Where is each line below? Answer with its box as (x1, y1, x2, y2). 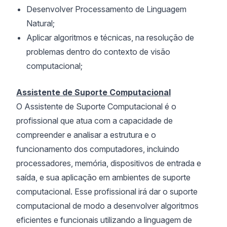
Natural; (26, 18, 55, 28)
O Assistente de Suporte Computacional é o (16, 101, 176, 111)
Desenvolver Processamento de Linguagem (26, 4, 186, 14)
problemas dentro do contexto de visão (26, 47, 170, 57)
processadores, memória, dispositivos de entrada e (16, 158, 201, 168)
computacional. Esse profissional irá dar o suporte (16, 186, 198, 197)
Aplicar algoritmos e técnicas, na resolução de (26, 32, 194, 43)
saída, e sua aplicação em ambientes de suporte (16, 172, 191, 182)
